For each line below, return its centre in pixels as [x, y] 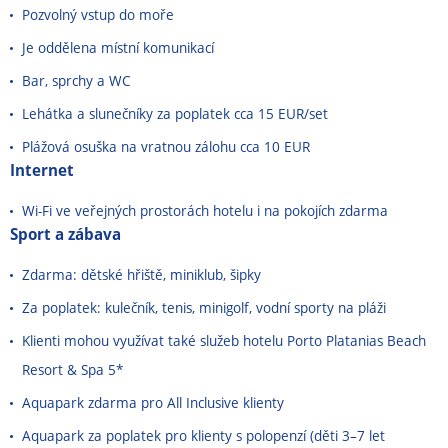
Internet [42, 170]
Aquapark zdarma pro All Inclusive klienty [155, 402]
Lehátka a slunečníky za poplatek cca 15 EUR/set [175, 113]
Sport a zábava [65, 234]
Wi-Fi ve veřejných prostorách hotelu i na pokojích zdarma [205, 210]
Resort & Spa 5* [73, 369]
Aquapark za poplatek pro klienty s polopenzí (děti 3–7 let [203, 435]
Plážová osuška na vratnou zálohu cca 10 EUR [166, 146]
